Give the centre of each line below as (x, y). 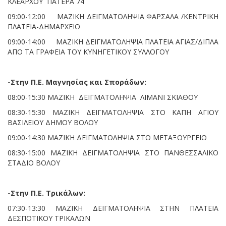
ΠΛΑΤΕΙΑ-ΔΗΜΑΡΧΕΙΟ (44, 26)
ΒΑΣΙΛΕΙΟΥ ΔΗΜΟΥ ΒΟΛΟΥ (58, 122)
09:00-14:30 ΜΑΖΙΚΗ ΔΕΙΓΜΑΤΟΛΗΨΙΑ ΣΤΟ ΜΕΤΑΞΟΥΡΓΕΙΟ (107, 137)
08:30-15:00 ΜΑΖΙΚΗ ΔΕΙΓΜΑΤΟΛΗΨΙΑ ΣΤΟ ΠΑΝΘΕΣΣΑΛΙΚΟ (113, 152)
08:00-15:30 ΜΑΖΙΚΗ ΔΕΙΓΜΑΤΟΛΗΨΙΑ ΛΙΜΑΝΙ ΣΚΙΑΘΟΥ (103, 97)
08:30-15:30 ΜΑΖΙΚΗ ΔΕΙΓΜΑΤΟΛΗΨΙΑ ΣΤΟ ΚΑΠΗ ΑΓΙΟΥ (113, 112)
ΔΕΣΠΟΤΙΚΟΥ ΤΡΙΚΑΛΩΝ (49, 218)
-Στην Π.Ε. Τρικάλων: (46, 193)
